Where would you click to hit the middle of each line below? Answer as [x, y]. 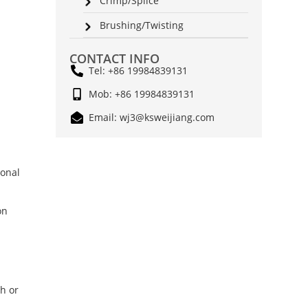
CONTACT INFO [114, 58]
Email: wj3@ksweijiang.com [151, 118]
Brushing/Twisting [142, 25]
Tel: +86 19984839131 [138, 71]
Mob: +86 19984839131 [141, 94]
